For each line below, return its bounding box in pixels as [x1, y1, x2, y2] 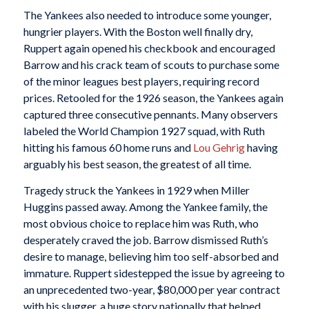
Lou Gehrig [192, 141, 245, 154]
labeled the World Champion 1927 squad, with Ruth [23, 124, 265, 138]
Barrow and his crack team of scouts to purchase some [23, 58, 279, 72]
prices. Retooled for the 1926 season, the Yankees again [23, 91, 283, 105]
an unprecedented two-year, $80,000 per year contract [23, 282, 280, 296]
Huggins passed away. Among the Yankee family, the [23, 199, 268, 213]
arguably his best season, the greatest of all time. [23, 157, 251, 171]
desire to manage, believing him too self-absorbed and [23, 249, 279, 263]
